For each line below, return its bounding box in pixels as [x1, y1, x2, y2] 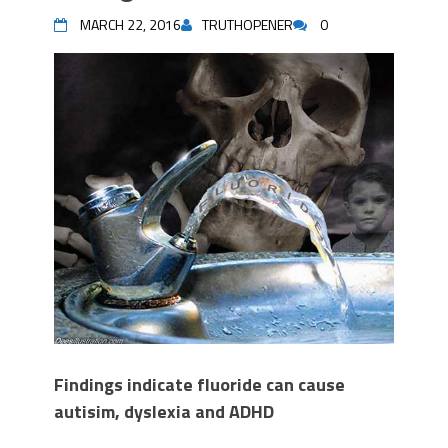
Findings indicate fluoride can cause [54, 371, 345, 399]
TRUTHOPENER [202, 14, 293, 35]
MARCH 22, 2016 [80, 14, 181, 35]
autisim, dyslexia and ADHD [54, 398, 274, 426]
